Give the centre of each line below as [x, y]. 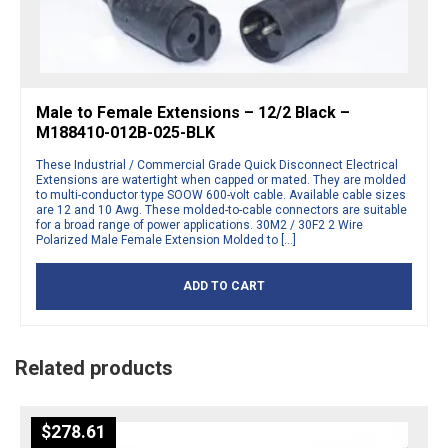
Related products [94, 367]
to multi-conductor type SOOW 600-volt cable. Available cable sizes [221, 194]
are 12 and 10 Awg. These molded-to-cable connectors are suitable [221, 209]
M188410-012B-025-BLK [125, 132]
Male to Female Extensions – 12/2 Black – [193, 112]
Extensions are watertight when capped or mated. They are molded [221, 179]
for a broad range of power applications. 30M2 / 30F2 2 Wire [199, 224]
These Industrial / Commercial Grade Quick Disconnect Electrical [217, 164]
